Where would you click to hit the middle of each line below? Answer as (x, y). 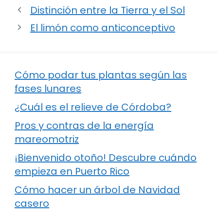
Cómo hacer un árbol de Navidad (97, 190)
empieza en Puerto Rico (72, 171)
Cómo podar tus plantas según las (101, 75)
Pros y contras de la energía (84, 125)
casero (32, 203)
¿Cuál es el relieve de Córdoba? (93, 107)
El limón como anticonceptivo (103, 27)
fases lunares (48, 88)
